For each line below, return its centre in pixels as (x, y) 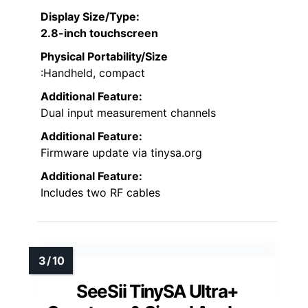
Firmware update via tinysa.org (121, 153)
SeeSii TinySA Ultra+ (157, 291)
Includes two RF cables (100, 193)
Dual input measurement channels (128, 113)
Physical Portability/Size (104, 57)
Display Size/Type (88, 17)
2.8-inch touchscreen (99, 33)
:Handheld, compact (93, 73)
